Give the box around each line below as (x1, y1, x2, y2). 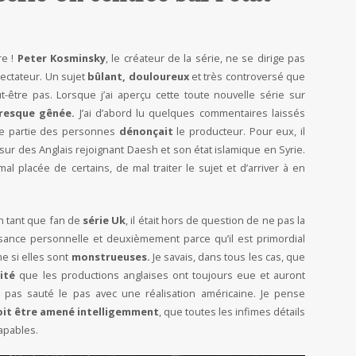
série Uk (82, 213, 126, 228)
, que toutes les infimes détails (159, 304, 305, 319)
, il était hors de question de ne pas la (126, 213, 306, 228)
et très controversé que (192, 69, 306, 84)
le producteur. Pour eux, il (172, 124, 306, 139)
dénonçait (118, 124, 173, 139)
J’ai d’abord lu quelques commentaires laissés (75, 106, 306, 121)
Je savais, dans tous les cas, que (149, 250, 306, 265)
